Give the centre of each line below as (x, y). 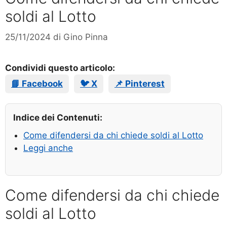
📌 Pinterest (140, 84)
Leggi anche (48, 148)
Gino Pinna (86, 37)
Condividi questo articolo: (60, 68)
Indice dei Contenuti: (58, 118)
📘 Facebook (37, 84)
